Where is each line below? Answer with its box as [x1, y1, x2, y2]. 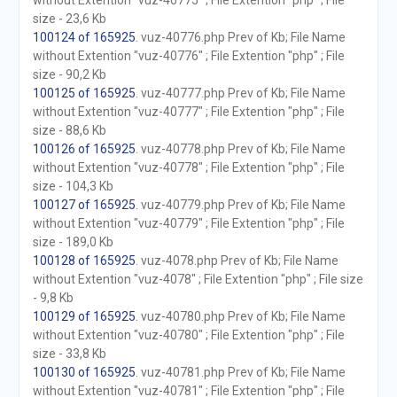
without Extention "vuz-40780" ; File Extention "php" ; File [32, 328, 345, 342]
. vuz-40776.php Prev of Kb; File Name [135, 30, 346, 44]
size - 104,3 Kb [32, 179, 113, 193]
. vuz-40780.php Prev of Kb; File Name [135, 309, 346, 323]
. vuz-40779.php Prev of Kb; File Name [135, 198, 346, 212]
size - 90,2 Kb [32, 67, 106, 82]
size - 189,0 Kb [32, 235, 113, 249]
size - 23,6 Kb [32, 12, 106, 26]
